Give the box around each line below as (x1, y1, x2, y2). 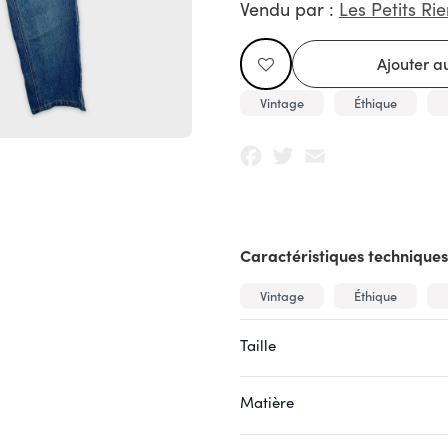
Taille (240, 334, 276, 355)
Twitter (299, 139, 348, 160)
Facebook (267, 139, 338, 160)
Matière (240, 392, 294, 412)
